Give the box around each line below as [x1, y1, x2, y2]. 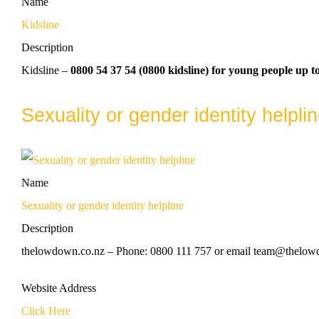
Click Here [21, 304, 70, 317]
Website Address [21, 281, 96, 294]
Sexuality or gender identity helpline [21, 199, 184, 211]
